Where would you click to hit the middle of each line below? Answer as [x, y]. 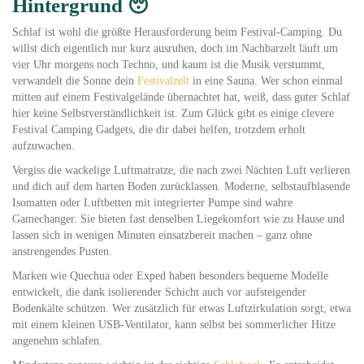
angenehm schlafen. [57, 341]
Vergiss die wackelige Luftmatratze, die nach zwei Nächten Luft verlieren [181, 170]
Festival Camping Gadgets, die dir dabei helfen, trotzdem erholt [159, 130]
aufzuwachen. [43, 146]
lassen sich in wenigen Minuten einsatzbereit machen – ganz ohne [162, 235]
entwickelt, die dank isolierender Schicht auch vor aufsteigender [159, 292]
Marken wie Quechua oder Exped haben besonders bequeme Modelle [170, 276]
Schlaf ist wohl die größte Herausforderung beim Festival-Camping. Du [177, 32]
